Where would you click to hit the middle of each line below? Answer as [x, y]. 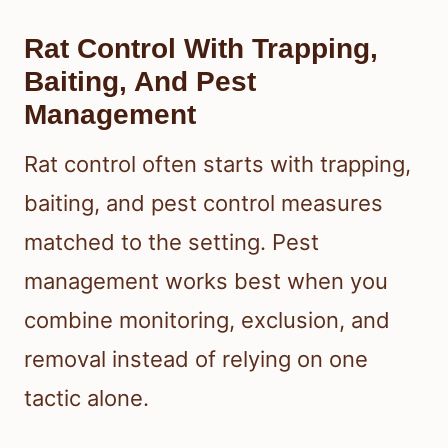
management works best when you [206, 280]
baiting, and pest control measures [203, 202]
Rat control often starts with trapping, [217, 163]
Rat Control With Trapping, [201, 48]
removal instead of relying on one [196, 358]
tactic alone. [86, 397]
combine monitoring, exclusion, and [207, 319]
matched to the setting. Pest [171, 241]
